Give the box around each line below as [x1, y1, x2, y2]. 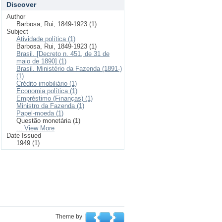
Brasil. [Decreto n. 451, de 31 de [16, 50, 110, 57]
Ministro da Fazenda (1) [16, 102, 84, 110]
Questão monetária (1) [16, 117, 80, 124]
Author [6, 13, 25, 20]
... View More [16, 124, 55, 132]
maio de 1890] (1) [16, 57, 66, 65]
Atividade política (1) [16, 35, 75, 43]
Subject [6, 28, 28, 35]
